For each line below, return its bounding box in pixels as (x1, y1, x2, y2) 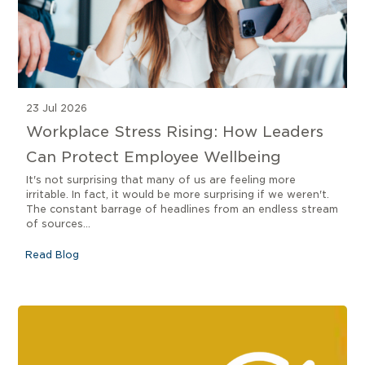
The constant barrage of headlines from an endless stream (25, 203, 338, 216)
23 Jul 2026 (25, 102, 87, 115)
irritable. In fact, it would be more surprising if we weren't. (25, 188, 329, 201)
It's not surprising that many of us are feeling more (25, 174, 296, 187)
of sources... (25, 218, 90, 231)
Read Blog (24, 248, 79, 262)
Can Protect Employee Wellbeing (25, 148, 281, 166)
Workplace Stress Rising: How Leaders (25, 123, 323, 141)
